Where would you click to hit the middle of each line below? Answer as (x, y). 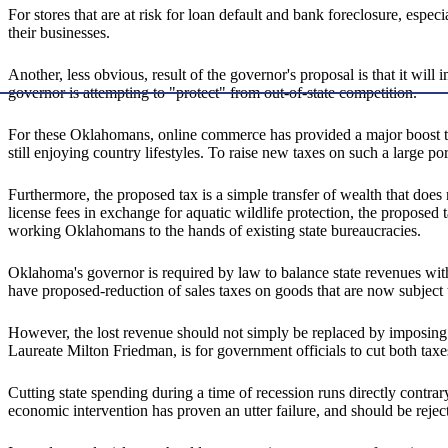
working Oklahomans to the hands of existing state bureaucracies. (214, 231)
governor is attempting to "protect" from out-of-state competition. (212, 93)
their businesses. (59, 33)
